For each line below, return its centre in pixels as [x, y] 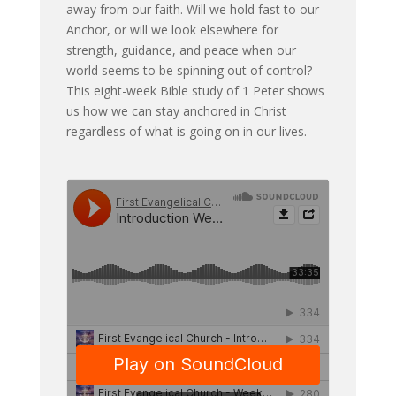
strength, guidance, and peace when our [181, 49]
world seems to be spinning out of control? [189, 70]
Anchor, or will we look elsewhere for [172, 29]
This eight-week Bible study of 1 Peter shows [195, 90]
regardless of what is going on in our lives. [186, 131]
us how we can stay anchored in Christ [176, 110]
